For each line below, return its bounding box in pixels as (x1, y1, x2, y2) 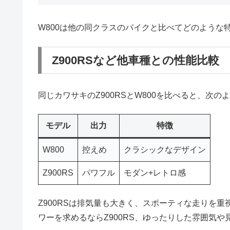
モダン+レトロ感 (124, 168, 186, 177)
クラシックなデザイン (124, 145, 206, 154)
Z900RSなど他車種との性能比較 (52, 53, 219, 67)
